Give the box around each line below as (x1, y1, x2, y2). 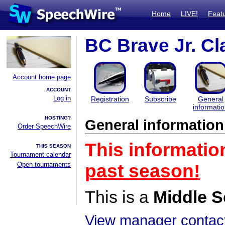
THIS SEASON (36, 143, 71, 149)
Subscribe (144, 95, 176, 103)
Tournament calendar (10, 151, 71, 158)
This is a (85, 187, 153, 206)
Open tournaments (17, 161, 71, 168)
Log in (53, 94, 71, 102)
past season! (85, 161, 200, 181)
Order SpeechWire (18, 123, 71, 130)
